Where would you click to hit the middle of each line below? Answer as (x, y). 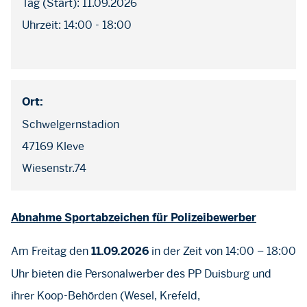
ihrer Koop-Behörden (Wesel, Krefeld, (106, 296)
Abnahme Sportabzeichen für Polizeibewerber (134, 218)
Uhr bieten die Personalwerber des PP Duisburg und (141, 274)
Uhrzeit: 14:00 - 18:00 (77, 25)
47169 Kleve (53, 146)
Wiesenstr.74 (54, 168)
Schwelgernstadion (71, 124)
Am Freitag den (51, 251)
